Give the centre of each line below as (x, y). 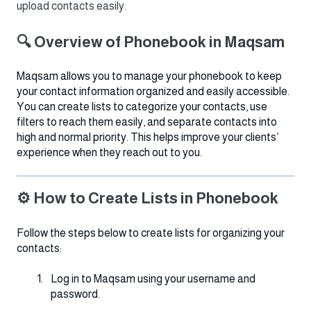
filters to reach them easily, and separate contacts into (147, 122)
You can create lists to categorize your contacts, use (142, 107)
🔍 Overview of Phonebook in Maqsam (151, 42)
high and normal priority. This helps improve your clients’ (148, 137)
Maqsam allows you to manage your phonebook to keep (149, 76)
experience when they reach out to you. (109, 153)
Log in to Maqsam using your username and (153, 279)
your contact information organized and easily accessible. (153, 92)
